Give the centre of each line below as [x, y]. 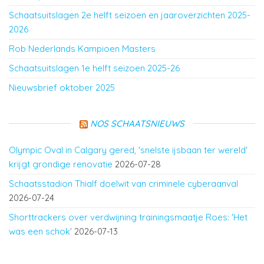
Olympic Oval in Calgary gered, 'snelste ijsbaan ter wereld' [128, 150]
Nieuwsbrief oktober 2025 [62, 88]
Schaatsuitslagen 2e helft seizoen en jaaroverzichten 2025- [130, 15]
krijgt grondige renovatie [61, 164]
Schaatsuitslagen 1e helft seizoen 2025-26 [94, 68]
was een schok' [40, 232]
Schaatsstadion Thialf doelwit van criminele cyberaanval [123, 184]
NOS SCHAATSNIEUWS [137, 124]
